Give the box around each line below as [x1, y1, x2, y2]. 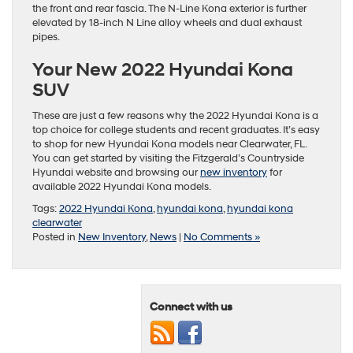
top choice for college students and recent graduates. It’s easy [32, 124, 320, 137]
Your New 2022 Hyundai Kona [32, 58, 293, 83]
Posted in [32, 231, 78, 244]
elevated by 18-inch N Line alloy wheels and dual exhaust [32, 17, 302, 30]
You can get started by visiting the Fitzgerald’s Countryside [32, 152, 304, 165]
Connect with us [150, 300, 232, 314]
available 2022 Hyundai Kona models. [32, 180, 211, 194]
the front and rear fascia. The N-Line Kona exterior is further [32, 2, 307, 16]
